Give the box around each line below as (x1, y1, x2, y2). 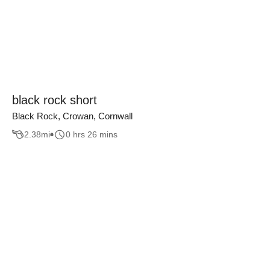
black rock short (12, 93, 97, 107)
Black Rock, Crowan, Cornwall (12, 110, 133, 121)
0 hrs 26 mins (66, 130, 118, 140)
